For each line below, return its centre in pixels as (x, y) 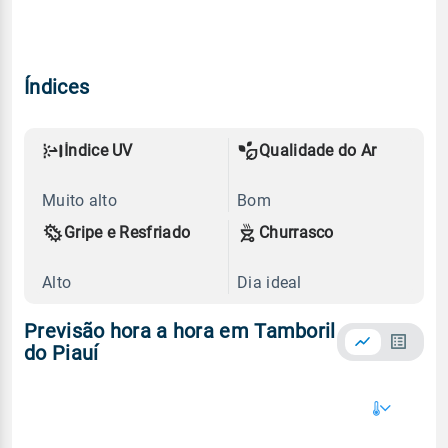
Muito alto (79, 200)
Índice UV (98, 150)
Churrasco (296, 232)
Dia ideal (269, 282)
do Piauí (61, 352)
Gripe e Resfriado (127, 232)
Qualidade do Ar (318, 150)
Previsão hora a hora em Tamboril (180, 330)
